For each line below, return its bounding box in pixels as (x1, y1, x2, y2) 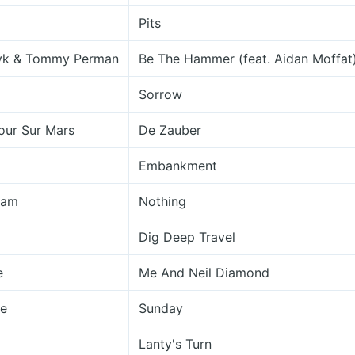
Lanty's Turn (139, 336, 212, 352)
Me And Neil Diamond (139, 265, 269, 281)
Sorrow (139, 86, 182, 102)
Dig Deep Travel (139, 229, 235, 245)
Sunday (139, 300, 183, 316)
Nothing (139, 193, 186, 209)
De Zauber (139, 122, 201, 138)
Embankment (139, 158, 217, 174)
